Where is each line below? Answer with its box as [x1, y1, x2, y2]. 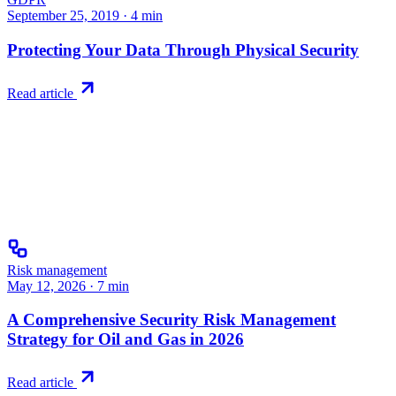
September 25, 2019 [7, 8, 119, 24]
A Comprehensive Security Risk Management [7, 310, 336, 330]
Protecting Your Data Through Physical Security [7, 40, 359, 59]
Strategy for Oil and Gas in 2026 [7, 330, 244, 349]
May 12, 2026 [7, 278, 86, 293]
